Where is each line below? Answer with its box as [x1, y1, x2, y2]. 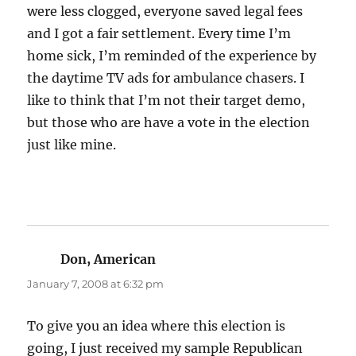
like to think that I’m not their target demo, [27, 92, 306, 109]
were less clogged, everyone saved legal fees [27, 3, 304, 20]
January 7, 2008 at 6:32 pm [27, 277, 164, 291]
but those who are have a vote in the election [27, 114, 311, 131]
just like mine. [27, 137, 117, 153]
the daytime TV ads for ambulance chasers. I [27, 70, 305, 87]
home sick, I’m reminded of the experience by [27, 48, 317, 64]
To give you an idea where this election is [27, 318, 286, 335]
